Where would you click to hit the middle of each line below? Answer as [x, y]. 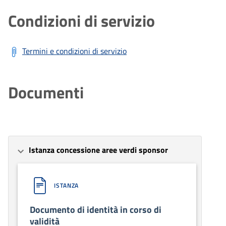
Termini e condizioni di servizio [74, 51]
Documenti [46, 92]
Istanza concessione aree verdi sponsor [98, 150]
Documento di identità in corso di [96, 209]
